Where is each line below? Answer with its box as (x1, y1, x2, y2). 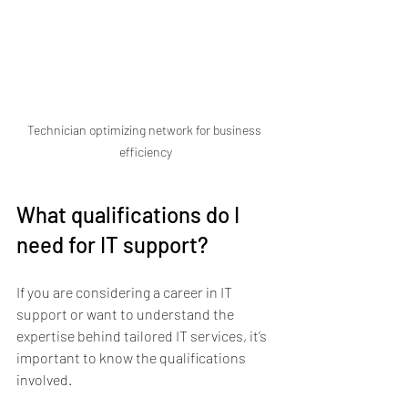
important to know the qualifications (16, 348, 249, 366)
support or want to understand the (16, 304, 237, 322)
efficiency (119, 143, 172, 159)
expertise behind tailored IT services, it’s (16, 326, 270, 344)
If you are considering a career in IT (16, 282, 235, 301)
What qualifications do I (16, 200, 244, 228)
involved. (16, 370, 72, 388)
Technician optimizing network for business (27, 121, 264, 138)
